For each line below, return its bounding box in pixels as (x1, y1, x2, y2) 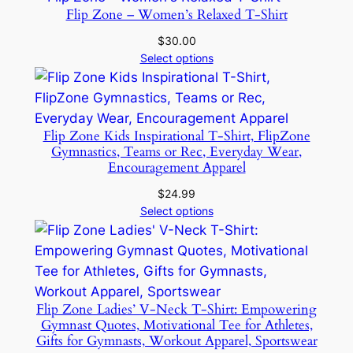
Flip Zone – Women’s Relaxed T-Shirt (65, 5, 288, 24)
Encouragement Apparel (107, 158, 246, 176)
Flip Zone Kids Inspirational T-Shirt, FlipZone (43, 126, 310, 145)
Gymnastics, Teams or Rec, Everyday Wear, (51, 142, 302, 161)
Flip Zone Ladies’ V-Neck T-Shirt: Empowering (36, 299, 317, 318)
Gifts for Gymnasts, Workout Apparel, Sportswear (35, 331, 318, 350)
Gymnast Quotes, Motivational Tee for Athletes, (40, 315, 313, 334)
